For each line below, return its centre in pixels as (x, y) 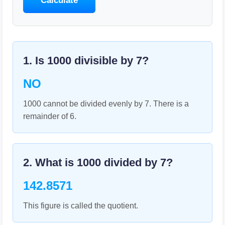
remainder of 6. (50, 116)
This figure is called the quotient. (81, 206)
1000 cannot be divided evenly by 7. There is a (106, 104)
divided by (131, 162)
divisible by (104, 61)
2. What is (50, 162)
